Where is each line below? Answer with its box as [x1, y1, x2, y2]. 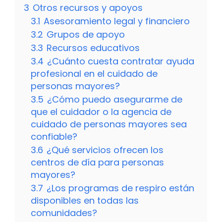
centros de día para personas [31, 156, 164, 169]
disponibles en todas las [31, 194, 139, 207]
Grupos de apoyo [47, 28, 125, 41]
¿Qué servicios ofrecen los [47, 144, 164, 157]
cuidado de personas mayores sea [31, 118, 187, 131]
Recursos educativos [47, 42, 140, 55]
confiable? [31, 130, 77, 143]
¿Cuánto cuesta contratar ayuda [47, 55, 194, 68]
